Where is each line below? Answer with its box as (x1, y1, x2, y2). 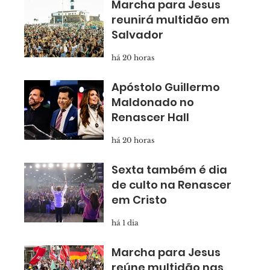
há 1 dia (111, 218, 139, 227)
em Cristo (111, 192, 167, 207)
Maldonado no (111, 95, 194, 110)
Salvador (111, 27, 163, 42)
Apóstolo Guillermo (111, 80, 220, 95)
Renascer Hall (111, 110, 189, 125)
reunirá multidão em (111, 12, 230, 27)
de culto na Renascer (111, 177, 231, 192)
